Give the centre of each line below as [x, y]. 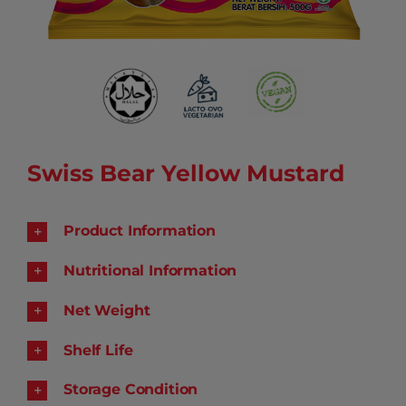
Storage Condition [130, 390]
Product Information [139, 231]
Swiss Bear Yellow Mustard [185, 174]
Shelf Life [98, 350]
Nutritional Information [150, 271]
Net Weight [106, 310]
